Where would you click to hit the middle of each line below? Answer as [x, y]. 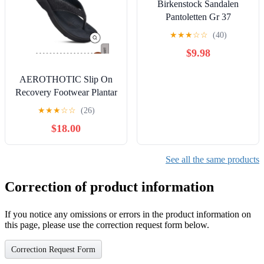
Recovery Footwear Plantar [66, 92]
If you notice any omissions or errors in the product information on [128, 214]
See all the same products [212, 159]
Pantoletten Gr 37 [198, 16]
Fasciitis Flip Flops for [66, 105]
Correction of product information [109, 187]
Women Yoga [66, 118]
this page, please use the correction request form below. [107, 225]
